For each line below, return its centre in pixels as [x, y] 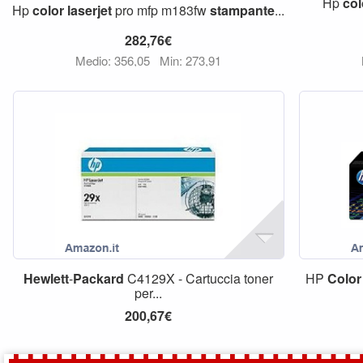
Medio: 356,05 [115, 60]
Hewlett [47, 278]
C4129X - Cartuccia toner [199, 278]
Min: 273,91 [191, 60]
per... [149, 293]
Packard [99, 278]
